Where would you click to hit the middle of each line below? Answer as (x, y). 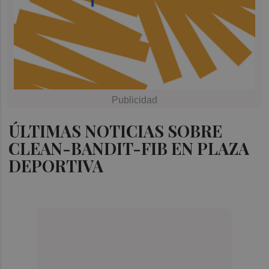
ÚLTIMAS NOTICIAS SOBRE (116, 131)
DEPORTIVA (56, 165)
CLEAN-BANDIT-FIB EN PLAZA (129, 148)
